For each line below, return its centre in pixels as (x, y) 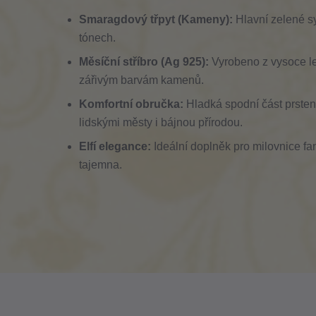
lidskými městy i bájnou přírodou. (161, 122)
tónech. (97, 38)
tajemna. (101, 165)
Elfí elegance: (115, 146)
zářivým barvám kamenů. (141, 80)
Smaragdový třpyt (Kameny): (156, 19)
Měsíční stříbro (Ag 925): (144, 62)
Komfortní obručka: (131, 104)
